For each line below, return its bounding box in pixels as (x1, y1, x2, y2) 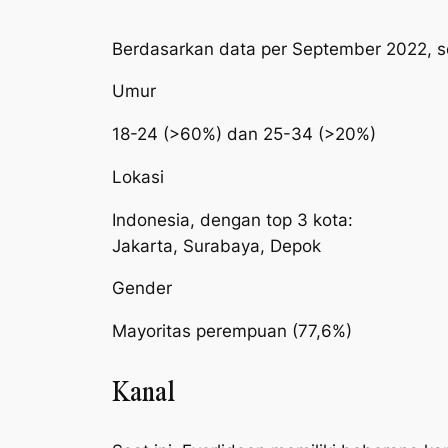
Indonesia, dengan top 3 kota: (112, 209, 353, 230)
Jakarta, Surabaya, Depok (112, 235, 321, 256)
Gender (112, 278, 172, 299)
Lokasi (112, 166, 164, 187)
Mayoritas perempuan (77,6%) (112, 321, 352, 342)
